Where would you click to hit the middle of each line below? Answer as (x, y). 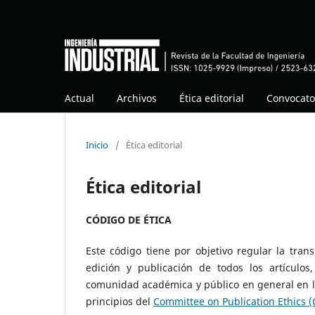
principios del (120, 301)
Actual (79, 98)
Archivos (137, 98)
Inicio (97, 144)
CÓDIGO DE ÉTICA (129, 219)
